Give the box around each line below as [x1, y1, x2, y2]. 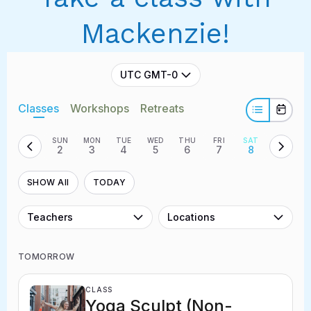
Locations [167, 210, 215, 223]
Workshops [70, 101, 129, 116]
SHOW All [27, 176, 69, 187]
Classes [18, 101, 59, 116]
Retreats [140, 101, 184, 116]
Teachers [27, 210, 73, 223]
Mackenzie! [81, 17, 230, 50]
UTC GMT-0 [119, 68, 178, 81]
